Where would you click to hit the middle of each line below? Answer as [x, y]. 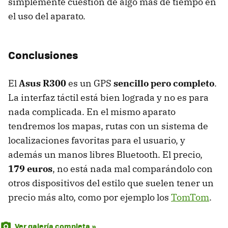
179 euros [30, 169]
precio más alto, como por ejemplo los [90, 197]
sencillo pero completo [164, 83]
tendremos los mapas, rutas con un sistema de [108, 126]
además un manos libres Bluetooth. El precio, [105, 155]
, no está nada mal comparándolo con [133, 169]
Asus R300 [42, 83]
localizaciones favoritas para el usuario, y [97, 140]
